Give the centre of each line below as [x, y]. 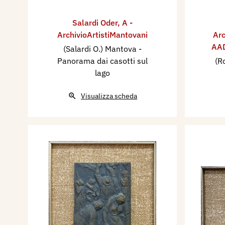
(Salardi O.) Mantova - [102, 49]
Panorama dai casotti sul [102, 61]
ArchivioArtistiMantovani [102, 35]
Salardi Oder [95, 23]
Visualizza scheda [109, 96]
